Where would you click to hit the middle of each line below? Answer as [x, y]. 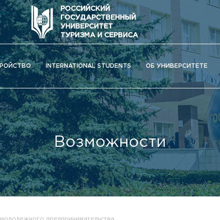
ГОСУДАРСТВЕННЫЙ [98, 17]
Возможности [110, 142]
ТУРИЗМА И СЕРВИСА [99, 35]
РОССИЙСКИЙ [85, 9]
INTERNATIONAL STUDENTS [88, 66]
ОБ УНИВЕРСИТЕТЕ [177, 66]
